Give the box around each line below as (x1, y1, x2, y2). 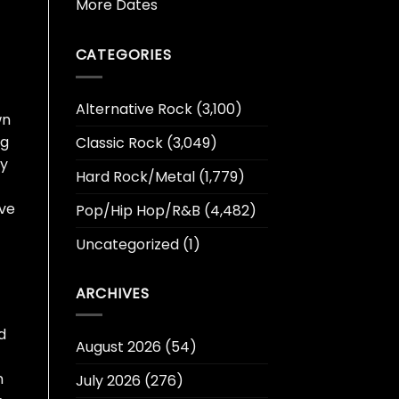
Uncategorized (75, 233, 179, 255)
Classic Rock (75, 132, 163, 153)
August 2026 (75, 337, 161, 358)
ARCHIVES (75, 282, 150, 304)
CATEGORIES (75, 45, 172, 66)
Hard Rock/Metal (75, 166, 195, 187)
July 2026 (75, 370, 141, 392)
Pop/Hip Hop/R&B (75, 199, 200, 221)
